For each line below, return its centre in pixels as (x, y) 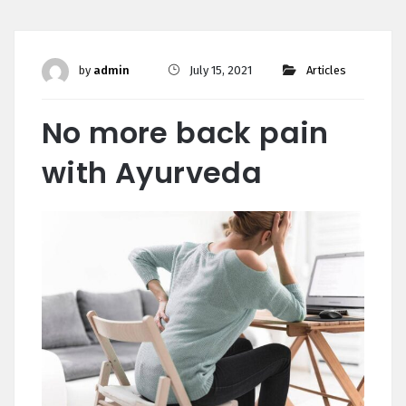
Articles (326, 71)
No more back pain (185, 133)
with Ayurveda (152, 173)
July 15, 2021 (219, 71)
